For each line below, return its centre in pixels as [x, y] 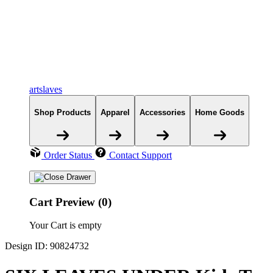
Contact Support [140, 155]
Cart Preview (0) [70, 202]
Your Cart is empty [66, 225]
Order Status [68, 155]
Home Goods [220, 113]
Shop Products [62, 113]
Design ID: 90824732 [47, 246]
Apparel [115, 113]
